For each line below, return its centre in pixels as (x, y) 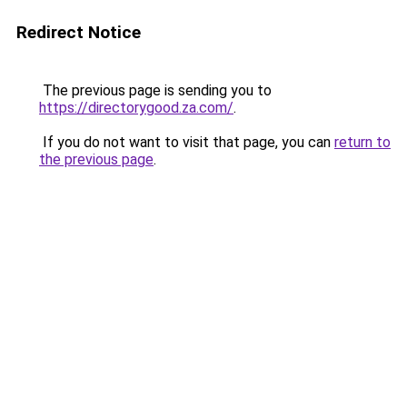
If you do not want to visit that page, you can (187, 142)
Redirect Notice (79, 32)
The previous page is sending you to (155, 90)
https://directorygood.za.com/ (136, 108)
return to (362, 142)
